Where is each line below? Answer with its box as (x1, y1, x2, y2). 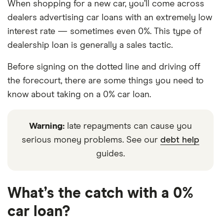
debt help (160, 136, 199, 145)
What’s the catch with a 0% (7, 186, 193, 201)
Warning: (29, 122, 65, 131)
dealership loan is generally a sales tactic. (7, 41, 173, 50)
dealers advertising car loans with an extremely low (7, 13, 212, 22)
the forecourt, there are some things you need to (7, 76, 204, 85)
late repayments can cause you (65, 122, 192, 131)
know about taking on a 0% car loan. (7, 90, 151, 99)
